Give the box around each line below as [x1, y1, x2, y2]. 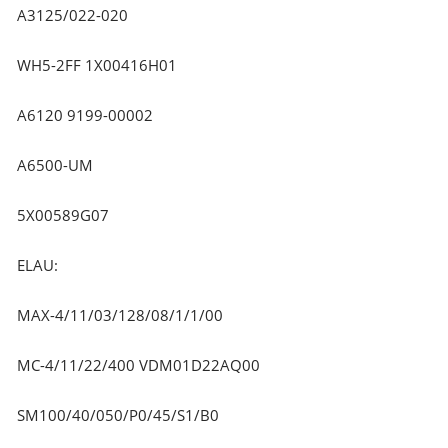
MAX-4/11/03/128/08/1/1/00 [17, 304, 224, 325]
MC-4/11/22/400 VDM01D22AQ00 [17, 354, 261, 375]
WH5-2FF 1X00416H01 [17, 54, 178, 75]
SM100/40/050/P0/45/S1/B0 [17, 404, 220, 425]
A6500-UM [17, 154, 94, 175]
